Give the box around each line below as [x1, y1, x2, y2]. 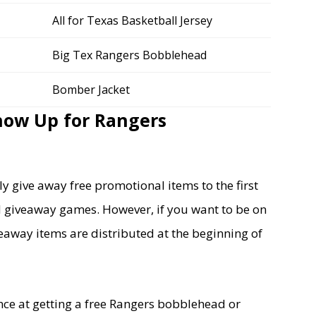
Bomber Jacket [52, 82, 130, 97]
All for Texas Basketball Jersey [52, 13, 212, 28]
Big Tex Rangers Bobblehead [52, 47, 207, 63]
